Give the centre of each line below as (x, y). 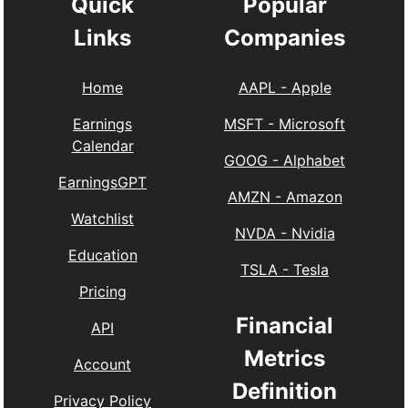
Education (102, 255)
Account (103, 365)
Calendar (102, 146)
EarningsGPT (103, 183)
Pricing (102, 292)
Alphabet (315, 161)
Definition (285, 392)
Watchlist (103, 219)
